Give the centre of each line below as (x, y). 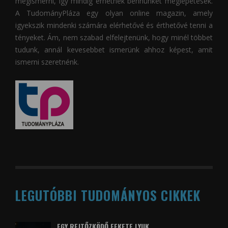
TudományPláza (53, 13)
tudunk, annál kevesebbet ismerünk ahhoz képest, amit (114, 49)
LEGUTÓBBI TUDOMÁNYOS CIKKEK (108, 195)
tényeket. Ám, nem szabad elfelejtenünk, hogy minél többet (114, 37)
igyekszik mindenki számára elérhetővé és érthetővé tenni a (114, 25)
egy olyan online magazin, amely (147, 13)
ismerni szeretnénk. (47, 62)
